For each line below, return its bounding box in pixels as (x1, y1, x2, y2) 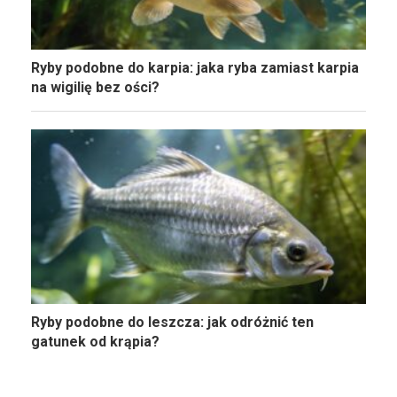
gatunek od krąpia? (31, 333, 160, 351)
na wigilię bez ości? (31, 78, 160, 96)
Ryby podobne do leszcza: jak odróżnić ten (31, 314, 314, 331)
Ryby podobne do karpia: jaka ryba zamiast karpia (31, 58, 359, 76)
